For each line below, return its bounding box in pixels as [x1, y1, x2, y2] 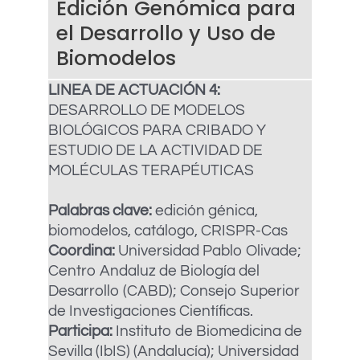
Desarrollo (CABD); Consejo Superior [48, 283, 300, 299]
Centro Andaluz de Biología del [48, 263, 260, 279]
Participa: [48, 323, 112, 339]
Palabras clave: [48, 202, 152, 219]
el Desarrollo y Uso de [56, 19, 276, 47]
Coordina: [48, 243, 118, 259]
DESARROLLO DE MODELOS [48, 102, 245, 118]
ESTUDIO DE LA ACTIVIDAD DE [48, 142, 263, 158]
